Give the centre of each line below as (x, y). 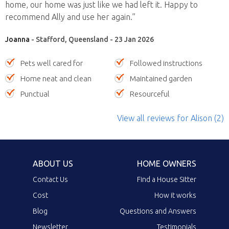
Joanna (17, 39)
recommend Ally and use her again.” (70, 17)
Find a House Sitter (167, 179)
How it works (175, 195)
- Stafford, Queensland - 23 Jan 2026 (92, 39)
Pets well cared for (52, 63)
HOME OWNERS (167, 163)
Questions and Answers (158, 211)
